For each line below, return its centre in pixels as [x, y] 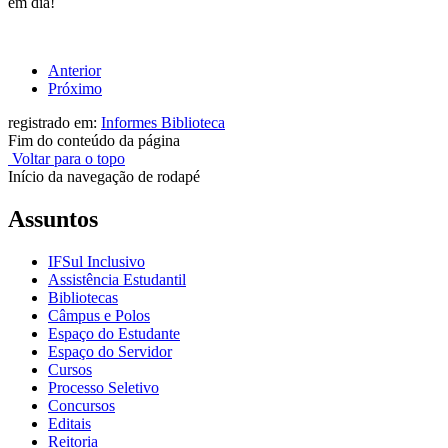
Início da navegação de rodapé [104, 177]
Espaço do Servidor [110, 351]
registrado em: [54, 123]
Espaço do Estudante [114, 333]
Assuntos [53, 219]
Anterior [74, 71]
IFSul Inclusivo [96, 261]
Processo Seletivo [103, 387]
